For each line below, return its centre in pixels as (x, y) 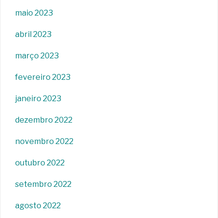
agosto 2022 (38, 206)
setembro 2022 (43, 184)
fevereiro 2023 (43, 77)
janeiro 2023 (38, 99)
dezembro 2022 (44, 120)
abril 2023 (33, 35)
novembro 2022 (44, 142)
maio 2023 (34, 13)
